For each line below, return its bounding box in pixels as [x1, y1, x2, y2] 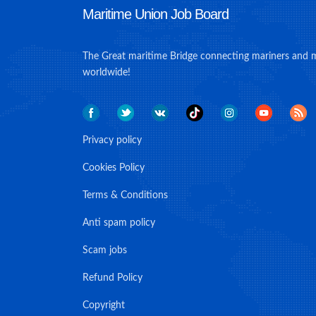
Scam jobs [83, 245, 127, 255]
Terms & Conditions [83, 190, 168, 200]
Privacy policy [83, 135, 142, 145]
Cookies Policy [83, 163, 145, 173]
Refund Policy [83, 273, 142, 283]
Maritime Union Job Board [83, 6, 229, 22]
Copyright [83, 300, 125, 310]
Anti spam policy [83, 218, 155, 228]
